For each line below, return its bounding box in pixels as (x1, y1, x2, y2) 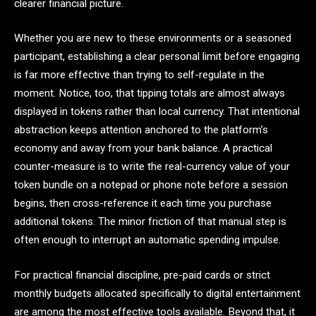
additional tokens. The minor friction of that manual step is (14, 215, 286, 229)
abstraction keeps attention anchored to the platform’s (14, 123, 268, 137)
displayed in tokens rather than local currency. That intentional (14, 105, 300, 119)
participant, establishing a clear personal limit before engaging (14, 50, 300, 63)
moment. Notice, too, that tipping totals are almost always (14, 87, 285, 100)
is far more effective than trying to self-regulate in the (14, 68, 265, 82)
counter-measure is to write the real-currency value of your (14, 160, 290, 174)
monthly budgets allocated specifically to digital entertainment (14, 286, 300, 300)
